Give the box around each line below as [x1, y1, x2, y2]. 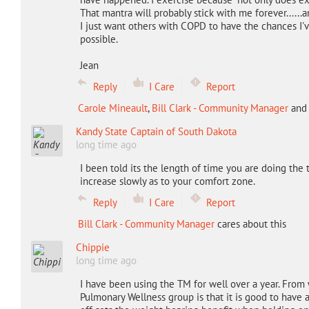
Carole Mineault [77, 101, 148, 114]
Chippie [75, 241, 110, 254]
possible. [79, 32, 118, 46]
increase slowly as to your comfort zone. [79, 175, 255, 188]
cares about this [214, 217, 286, 230]
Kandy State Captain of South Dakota [75, 125, 237, 138]
